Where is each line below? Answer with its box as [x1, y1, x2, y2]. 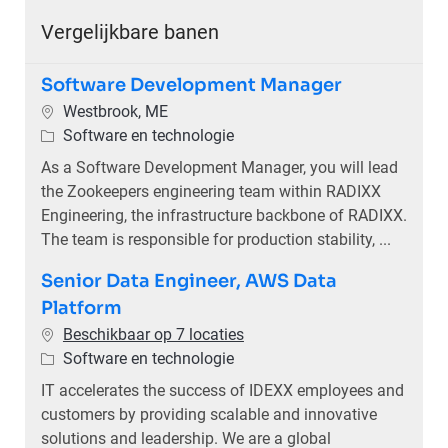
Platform [40, 297, 122, 320]
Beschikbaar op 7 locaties [62, 325, 244, 345]
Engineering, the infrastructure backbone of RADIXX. [40, 206, 407, 226]
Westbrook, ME [62, 102, 168, 122]
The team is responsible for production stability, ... [40, 230, 391, 250]
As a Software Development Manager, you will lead [40, 158, 398, 178]
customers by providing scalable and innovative [40, 405, 377, 425]
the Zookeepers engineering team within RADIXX [40, 182, 381, 202]
